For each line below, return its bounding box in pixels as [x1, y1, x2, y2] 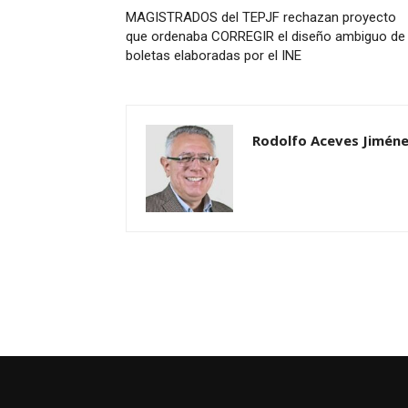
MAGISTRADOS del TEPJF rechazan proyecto [126, 8, 396, 25]
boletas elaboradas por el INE [126, 46, 301, 64]
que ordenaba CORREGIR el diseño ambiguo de [126, 27, 405, 45]
